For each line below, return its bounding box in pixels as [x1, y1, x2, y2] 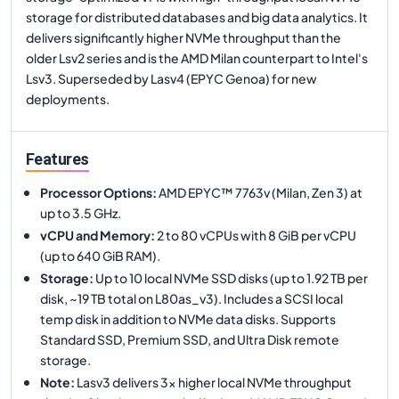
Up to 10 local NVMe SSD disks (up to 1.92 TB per [94, 269, 368, 286]
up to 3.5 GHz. [40, 204, 121, 221]
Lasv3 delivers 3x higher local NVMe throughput [75, 373, 352, 390]
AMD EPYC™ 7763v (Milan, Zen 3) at [157, 183, 362, 200]
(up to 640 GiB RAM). [40, 247, 160, 264]
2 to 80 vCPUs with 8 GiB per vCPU [155, 226, 356, 243]
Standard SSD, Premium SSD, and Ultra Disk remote [40, 330, 339, 347]
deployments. [26, 91, 110, 107]
